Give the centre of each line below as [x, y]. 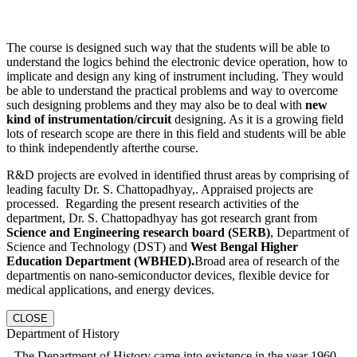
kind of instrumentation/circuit [89, 119]
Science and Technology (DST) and [98, 247]
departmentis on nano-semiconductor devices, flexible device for [168, 275]
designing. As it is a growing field [257, 119]
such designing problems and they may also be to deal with [156, 105]
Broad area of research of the [267, 261]
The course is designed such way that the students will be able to [168, 47]
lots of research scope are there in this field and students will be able [176, 133]
